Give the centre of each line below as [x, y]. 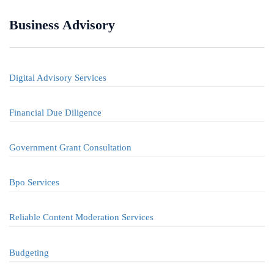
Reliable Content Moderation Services [81, 217]
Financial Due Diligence [55, 113]
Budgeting [29, 253]
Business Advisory [62, 25]
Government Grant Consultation [70, 147]
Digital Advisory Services [58, 78]
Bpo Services [34, 182]
